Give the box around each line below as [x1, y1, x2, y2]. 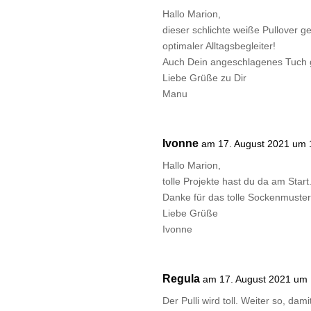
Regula [162, 273, 201, 285]
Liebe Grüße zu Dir [162, 72, 247, 84]
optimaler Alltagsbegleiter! [162, 40, 276, 52]
